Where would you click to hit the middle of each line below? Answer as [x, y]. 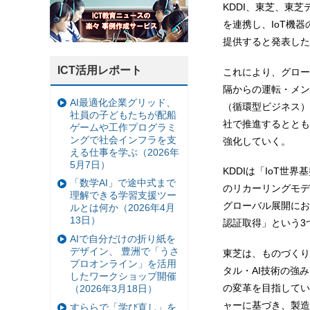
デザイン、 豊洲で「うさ [125, 251]
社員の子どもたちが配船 [123, 115]
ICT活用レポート [100, 71]
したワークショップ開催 [123, 276]
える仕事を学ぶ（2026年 [125, 152]
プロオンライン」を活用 [123, 263]
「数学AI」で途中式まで [123, 183]
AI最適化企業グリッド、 [123, 102]
